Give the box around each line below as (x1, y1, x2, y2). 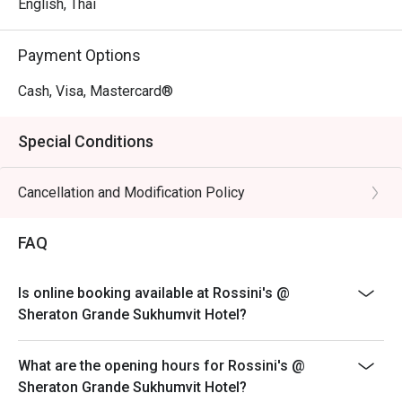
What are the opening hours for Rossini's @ (18, 357, 305, 374)
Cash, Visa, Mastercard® (18, 83, 173, 100)
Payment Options (18, 46, 141, 65)
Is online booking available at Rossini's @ (18, 284, 290, 301)
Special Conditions (18, 132, 153, 151)
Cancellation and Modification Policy (18, 184, 245, 201)
